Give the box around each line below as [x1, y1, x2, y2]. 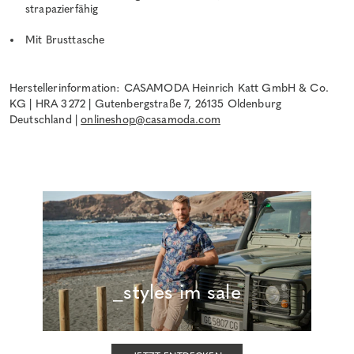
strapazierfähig [25, 2, 99, 16]
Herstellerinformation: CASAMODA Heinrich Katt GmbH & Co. [9, 81, 329, 95]
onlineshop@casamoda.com [81, 112, 220, 126]
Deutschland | [9, 112, 81, 126]
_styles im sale [113, 279, 241, 303]
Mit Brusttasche [25, 32, 105, 47]
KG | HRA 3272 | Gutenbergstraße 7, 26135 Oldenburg [9, 96, 282, 111]
